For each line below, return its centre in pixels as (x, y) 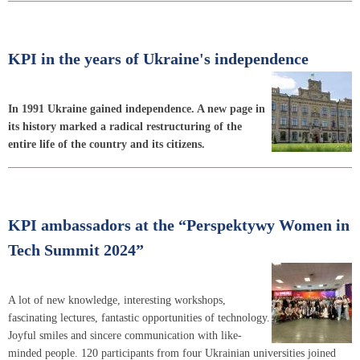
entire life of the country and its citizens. (106, 144)
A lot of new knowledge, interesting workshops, (117, 300)
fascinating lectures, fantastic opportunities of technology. (139, 317)
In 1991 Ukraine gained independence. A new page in (137, 108)
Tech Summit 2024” (76, 250)
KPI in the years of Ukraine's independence (158, 59)
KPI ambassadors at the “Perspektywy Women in (179, 225)
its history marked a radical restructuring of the (125, 126)
